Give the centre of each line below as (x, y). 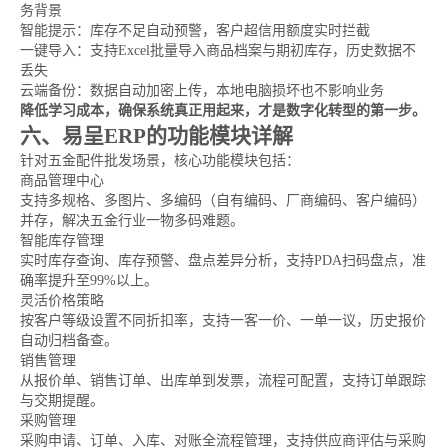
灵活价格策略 (62, 300)
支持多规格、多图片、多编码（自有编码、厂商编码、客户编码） (223, 200)
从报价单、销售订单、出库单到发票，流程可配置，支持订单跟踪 (223, 380)
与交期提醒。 (62, 400)
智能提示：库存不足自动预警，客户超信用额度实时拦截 (195, 30)
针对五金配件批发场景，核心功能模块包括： (160, 160)
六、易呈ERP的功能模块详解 (156, 136)
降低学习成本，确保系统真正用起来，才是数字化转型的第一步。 (223, 110)
